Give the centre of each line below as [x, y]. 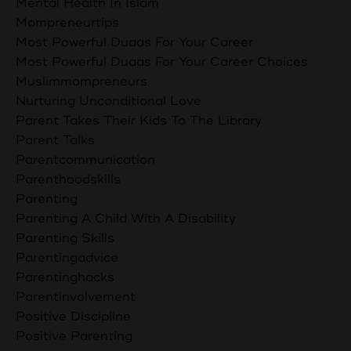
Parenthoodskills [68, 179]
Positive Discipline [73, 316]
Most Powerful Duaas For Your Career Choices [162, 62]
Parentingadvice [67, 257]
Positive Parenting [74, 336]
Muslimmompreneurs [81, 81]
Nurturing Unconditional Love [109, 101]
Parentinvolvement [76, 297]
